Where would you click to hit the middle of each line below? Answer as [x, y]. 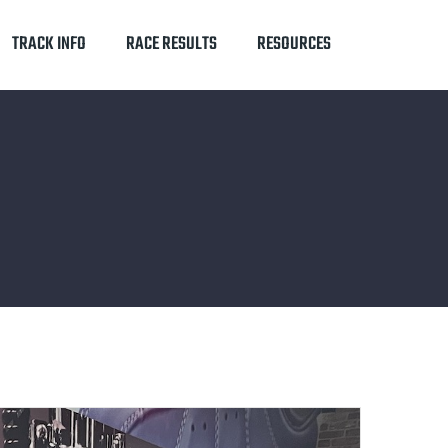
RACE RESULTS [171, 44]
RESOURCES [294, 44]
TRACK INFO [49, 44]
